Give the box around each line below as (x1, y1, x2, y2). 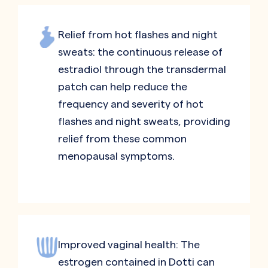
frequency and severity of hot (58, 98, 203, 110)
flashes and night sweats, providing (58, 115, 230, 127)
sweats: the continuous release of (58, 46, 223, 58)
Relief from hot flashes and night (58, 29, 218, 41)
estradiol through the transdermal (58, 63, 226, 75)
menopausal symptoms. (58, 150, 175, 162)
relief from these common (58, 133, 187, 145)
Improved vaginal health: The (58, 239, 200, 251)
